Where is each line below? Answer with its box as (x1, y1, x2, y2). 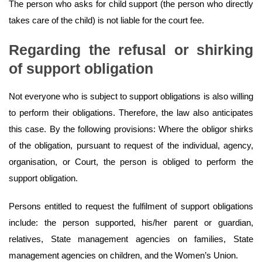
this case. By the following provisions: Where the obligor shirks (9, 124, 253, 135)
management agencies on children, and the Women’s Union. (9, 250, 238, 261)
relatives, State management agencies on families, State (9, 234, 253, 244)
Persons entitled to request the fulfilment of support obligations (9, 201, 253, 212)
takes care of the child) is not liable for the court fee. (9, 15, 204, 26)
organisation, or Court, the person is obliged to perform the (9, 157, 253, 167)
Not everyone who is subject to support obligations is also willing (9, 91, 253, 102)
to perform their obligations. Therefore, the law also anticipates (9, 108, 253, 118)
